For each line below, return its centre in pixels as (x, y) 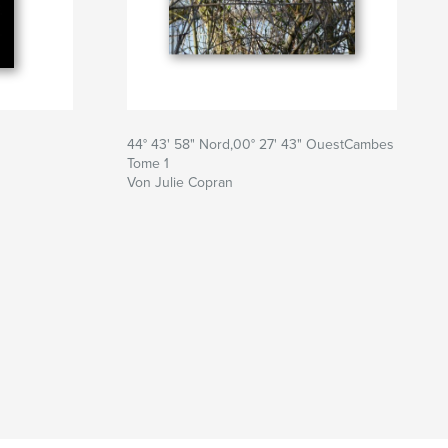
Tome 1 (148, 163)
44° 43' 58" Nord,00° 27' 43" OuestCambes (260, 144)
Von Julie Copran (180, 182)
